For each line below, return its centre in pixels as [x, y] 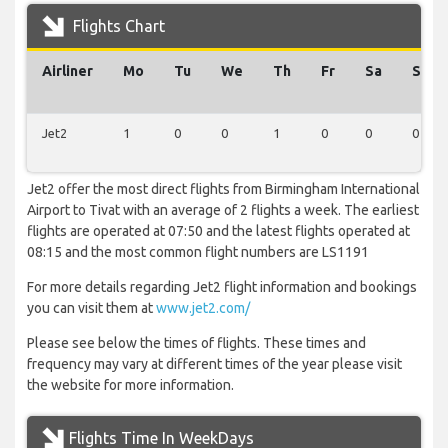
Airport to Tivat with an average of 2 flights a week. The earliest [223, 210]
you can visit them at [91, 308]
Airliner [67, 71]
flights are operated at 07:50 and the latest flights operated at [218, 231]
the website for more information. [130, 385]
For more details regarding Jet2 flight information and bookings [222, 287]
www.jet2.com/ [203, 308]
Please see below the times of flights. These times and [196, 343]
